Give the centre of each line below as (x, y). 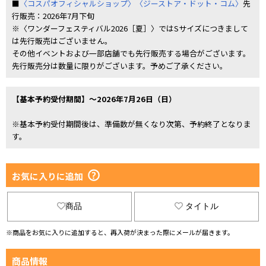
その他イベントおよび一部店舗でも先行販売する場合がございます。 (131, 53)
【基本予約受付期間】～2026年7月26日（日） (94, 99)
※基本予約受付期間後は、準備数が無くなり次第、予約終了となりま (132, 124)
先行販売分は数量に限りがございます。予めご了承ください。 (120, 66)
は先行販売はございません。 (62, 41)
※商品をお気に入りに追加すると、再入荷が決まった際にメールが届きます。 (120, 232)
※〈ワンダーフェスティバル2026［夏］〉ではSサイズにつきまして (130, 28)
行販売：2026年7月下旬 (53, 16)
